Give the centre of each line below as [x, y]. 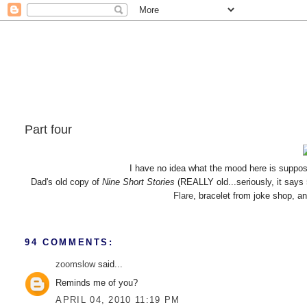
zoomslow [76, 265]
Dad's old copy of [66, 182]
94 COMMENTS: [69, 243]
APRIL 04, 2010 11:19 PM [118, 300]
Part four [49, 129]
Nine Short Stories [140, 182]
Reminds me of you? [97, 282]
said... [109, 265]
